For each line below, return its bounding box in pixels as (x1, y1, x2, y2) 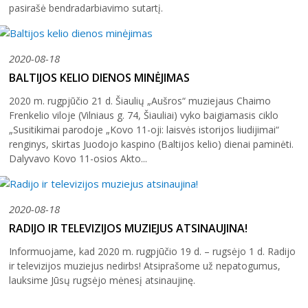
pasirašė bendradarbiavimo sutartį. (9, 1, 163, 15)
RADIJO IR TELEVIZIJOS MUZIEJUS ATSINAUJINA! (9, 221, 247, 236)
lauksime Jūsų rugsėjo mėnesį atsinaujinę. (9, 273, 195, 287)
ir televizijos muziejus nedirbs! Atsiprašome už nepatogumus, (9, 258, 280, 272)
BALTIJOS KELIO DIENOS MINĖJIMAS (9, 70, 190, 86)
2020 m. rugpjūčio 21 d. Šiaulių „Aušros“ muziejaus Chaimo (9, 94, 271, 108)
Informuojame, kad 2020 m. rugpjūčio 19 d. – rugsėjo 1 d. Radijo (9, 244, 296, 258)
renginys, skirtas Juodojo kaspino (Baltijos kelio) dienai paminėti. (9, 137, 294, 151)
